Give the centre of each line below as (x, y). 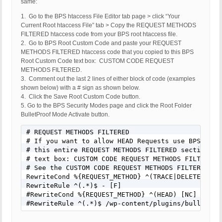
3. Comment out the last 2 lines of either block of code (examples (108, 79)
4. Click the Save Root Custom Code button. (81, 97)
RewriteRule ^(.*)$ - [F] (74, 186)
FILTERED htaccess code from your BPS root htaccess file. (99, 34)
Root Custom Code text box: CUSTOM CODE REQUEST (97, 61)
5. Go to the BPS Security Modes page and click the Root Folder (106, 106)
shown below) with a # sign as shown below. (80, 88)
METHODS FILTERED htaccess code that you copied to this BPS (107, 52)
